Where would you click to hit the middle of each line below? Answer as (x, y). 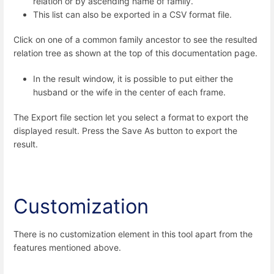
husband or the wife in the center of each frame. (129, 92)
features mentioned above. (67, 248)
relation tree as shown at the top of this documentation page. (135, 53)
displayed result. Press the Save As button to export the (125, 130)
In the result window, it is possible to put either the (133, 78)
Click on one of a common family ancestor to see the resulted (135, 40)
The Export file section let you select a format (104, 117)
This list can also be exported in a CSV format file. (132, 15)
